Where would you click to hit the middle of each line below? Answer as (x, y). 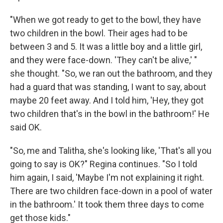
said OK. (26, 127)
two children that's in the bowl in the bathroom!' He (110, 114)
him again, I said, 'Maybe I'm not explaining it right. (107, 178)
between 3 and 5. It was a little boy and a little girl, (106, 47)
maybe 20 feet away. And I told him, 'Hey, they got (107, 101)
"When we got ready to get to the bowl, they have (106, 20)
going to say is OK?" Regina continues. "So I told (104, 164)
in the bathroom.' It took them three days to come (107, 205)
